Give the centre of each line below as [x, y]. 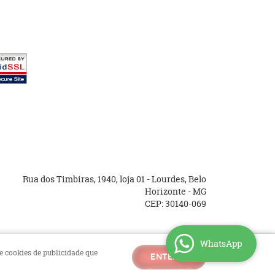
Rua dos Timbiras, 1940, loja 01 [84, 179]
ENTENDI [169, 257]
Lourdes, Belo [179, 179]
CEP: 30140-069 [175, 203]
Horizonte [165, 191]
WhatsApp [221, 243]
